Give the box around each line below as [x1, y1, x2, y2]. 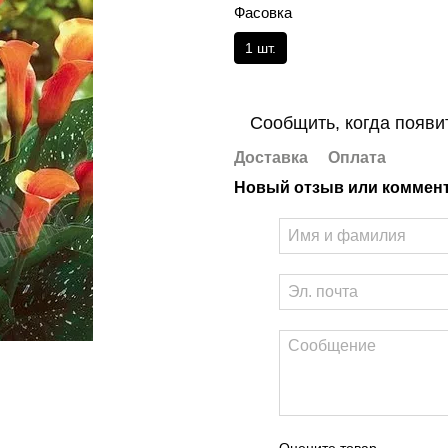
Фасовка [234, 4, 292, 21]
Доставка [234, 149, 308, 166]
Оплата [328, 149, 386, 166]
